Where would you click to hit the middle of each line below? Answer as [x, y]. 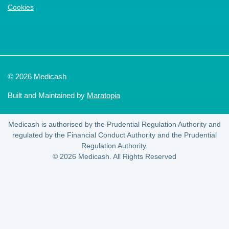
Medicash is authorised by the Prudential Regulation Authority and [114, 124]
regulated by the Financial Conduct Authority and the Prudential [114, 135]
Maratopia [104, 95]
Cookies [21, 7]
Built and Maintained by [47, 95]
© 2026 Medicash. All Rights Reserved [114, 156]
